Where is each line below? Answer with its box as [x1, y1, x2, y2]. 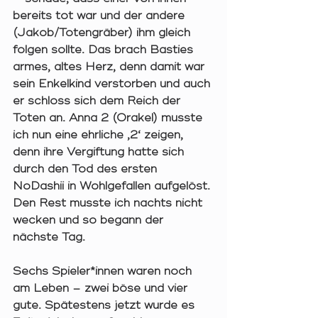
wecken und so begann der [13, 213, 167, 228]
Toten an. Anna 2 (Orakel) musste [13, 111, 206, 126]
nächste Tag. [13, 230, 89, 245]
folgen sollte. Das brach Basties [13, 43, 197, 57]
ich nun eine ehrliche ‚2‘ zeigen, [13, 128, 187, 143]
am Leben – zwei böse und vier [13, 281, 191, 296]
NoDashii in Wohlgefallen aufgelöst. [13, 179, 214, 194]
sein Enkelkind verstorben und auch [13, 77, 214, 92]
